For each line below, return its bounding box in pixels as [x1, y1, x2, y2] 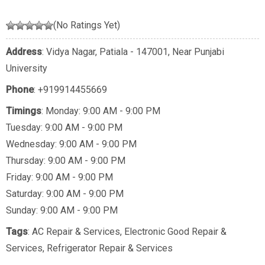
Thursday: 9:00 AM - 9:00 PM [6, 155, 125, 167]
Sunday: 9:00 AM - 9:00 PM [6, 205, 118, 216]
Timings [6, 105, 41, 117]
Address [6, 46, 42, 58]
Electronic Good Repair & [124, 226, 227, 238]
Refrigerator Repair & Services [47, 243, 173, 254]
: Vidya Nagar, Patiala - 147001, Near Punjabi [42, 46, 224, 58]
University [6, 63, 47, 75]
